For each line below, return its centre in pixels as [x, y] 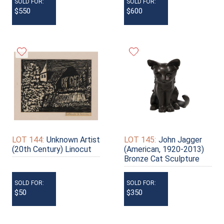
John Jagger [180, 139]
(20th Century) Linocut [52, 149]
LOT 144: [28, 139]
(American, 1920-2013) [164, 149]
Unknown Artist [73, 139]
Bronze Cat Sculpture [162, 158]
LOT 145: [140, 139]
